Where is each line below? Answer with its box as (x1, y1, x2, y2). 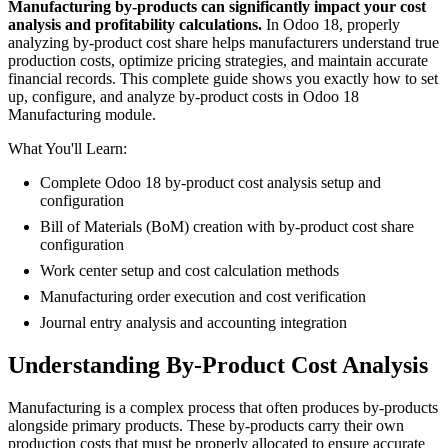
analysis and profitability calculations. (8, 15, 262, 33)
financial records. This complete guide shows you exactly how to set (8, 69, 438, 87)
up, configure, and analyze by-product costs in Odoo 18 (8, 87, 359, 105)
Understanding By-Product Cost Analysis (8, 351, 428, 378)
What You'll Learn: (8, 139, 127, 157)
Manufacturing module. (8, 105, 156, 123)
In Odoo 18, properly (262, 15, 400, 33)
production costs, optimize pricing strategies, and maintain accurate (8, 51, 428, 69)
